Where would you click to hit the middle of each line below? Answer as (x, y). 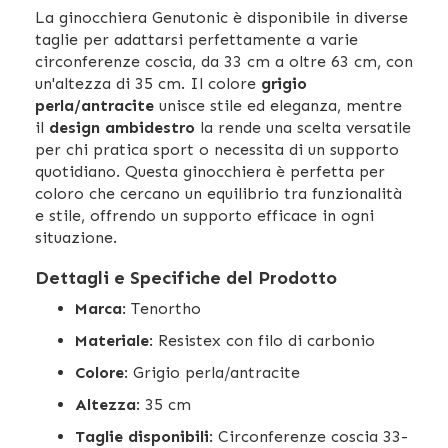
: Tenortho (161, 308)
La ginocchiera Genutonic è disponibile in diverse (221, 17)
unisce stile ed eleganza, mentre (278, 105)
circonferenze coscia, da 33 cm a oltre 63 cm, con (224, 61)
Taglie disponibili (142, 436)
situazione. (76, 237)
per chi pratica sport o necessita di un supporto (217, 149)
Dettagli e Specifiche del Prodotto (186, 277)
